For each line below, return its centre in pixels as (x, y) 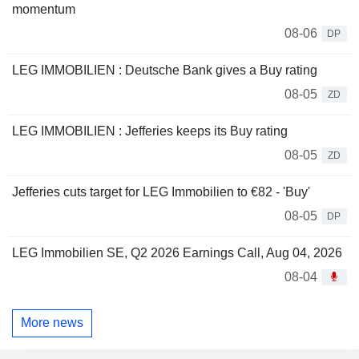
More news (52, 323)
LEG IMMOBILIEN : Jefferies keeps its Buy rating (150, 131)
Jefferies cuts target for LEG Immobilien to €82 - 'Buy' (161, 192)
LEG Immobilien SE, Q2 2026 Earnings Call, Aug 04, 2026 (177, 252)
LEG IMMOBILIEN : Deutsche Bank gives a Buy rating (165, 70)
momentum (44, 9)
